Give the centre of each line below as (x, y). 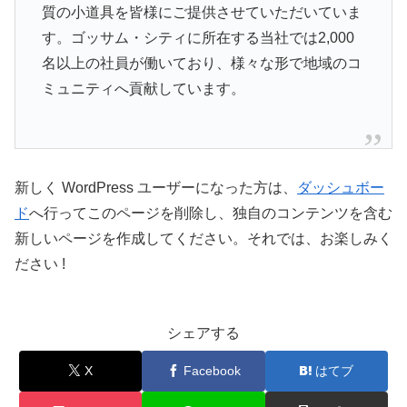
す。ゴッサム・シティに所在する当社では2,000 (198, 37)
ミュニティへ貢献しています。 (143, 88)
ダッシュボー (341, 187)
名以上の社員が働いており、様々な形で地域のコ (201, 63)
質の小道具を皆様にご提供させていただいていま (201, 12)
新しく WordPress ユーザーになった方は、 (156, 187)
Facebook (212, 370)
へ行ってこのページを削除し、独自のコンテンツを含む (211, 213)
